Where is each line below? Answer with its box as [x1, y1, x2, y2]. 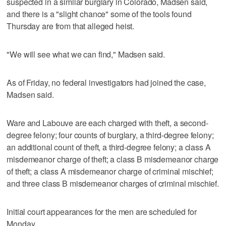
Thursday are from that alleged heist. [7, 20, 135, 32]
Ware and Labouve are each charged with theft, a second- [7, 117, 208, 129]
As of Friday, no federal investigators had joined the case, [7, 77, 206, 89]
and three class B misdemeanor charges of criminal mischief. [7, 178, 219, 190]
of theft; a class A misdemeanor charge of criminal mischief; [7, 165, 213, 178]
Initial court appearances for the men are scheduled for [7, 206, 197, 218]
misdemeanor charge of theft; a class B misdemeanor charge [7, 153, 219, 165]
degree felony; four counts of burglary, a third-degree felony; [7, 129, 214, 141]
